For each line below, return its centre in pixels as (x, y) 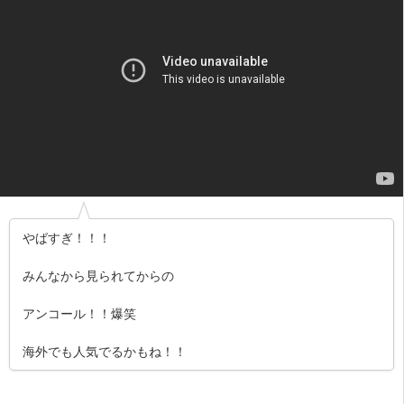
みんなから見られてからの (98, 275)
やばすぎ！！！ (67, 238)
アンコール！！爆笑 (79, 313)
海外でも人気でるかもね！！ (105, 351)
